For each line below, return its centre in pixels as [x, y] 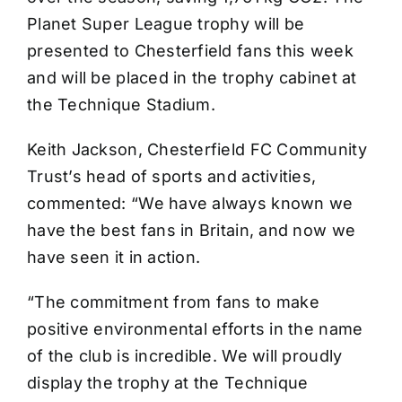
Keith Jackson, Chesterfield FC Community [197, 150]
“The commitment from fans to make [173, 302]
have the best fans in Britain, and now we [192, 231]
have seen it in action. [114, 258]
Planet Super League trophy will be [166, 24]
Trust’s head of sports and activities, [172, 177]
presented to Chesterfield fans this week [190, 51]
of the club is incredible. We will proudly [185, 356]
